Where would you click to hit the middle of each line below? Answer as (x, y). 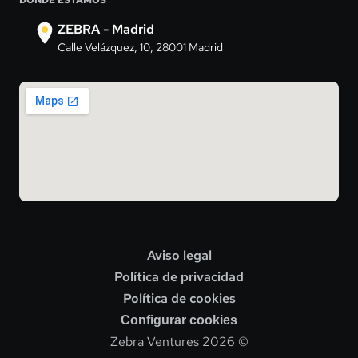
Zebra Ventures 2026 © (179, 342)
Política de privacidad (179, 277)
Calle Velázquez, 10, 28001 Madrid (140, 47)
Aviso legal (179, 255)
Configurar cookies (179, 320)
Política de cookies (179, 298)
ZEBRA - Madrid (106, 29)
